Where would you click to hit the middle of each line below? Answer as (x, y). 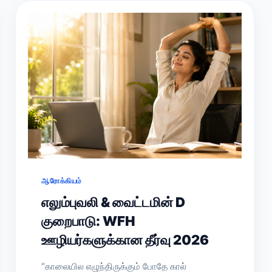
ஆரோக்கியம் (62, 181)
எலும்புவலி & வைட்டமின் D (114, 202)
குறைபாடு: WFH (89, 221)
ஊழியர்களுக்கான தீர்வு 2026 (125, 240)
